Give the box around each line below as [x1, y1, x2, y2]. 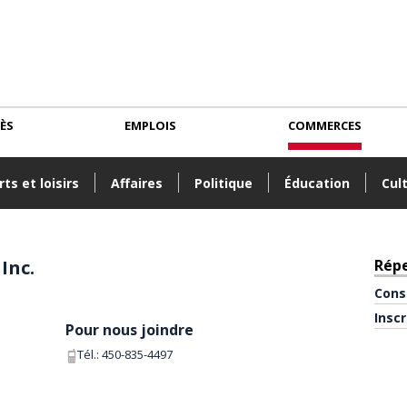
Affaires [110, 174, 163, 192]
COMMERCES [287, 116, 362, 134]
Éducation [283, 174, 350, 192]
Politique [194, 174, 253, 192]
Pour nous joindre [65, 319, 194, 340]
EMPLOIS [124, 116, 177, 134]
